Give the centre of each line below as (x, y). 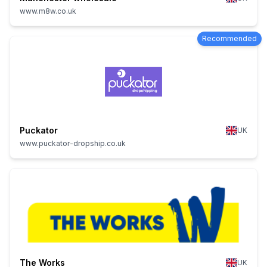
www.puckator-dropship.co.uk (73, 143)
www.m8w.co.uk (48, 11)
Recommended (229, 38)
